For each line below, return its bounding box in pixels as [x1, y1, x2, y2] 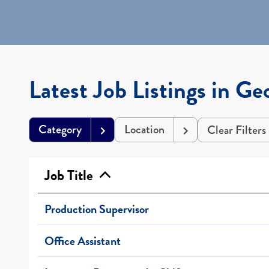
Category [38, 120, 82, 138]
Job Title [44, 164, 99, 186]
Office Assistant [44, 231, 121, 250]
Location [124, 120, 165, 138]
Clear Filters [207, 121, 266, 139]
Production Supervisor [44, 199, 149, 218]
